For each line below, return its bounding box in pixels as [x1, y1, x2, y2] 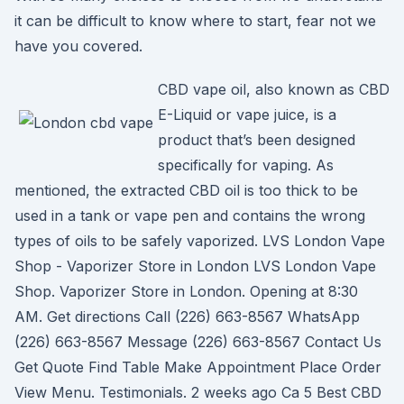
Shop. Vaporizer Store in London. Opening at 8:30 [14, 282, 358, 300]
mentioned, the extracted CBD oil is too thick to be [14, 181, 358, 199]
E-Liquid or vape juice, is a [158, 106, 336, 124]
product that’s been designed [158, 131, 355, 149]
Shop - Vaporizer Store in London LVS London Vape [14, 257, 376, 275]
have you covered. [14, 37, 142, 55]
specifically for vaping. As [158, 156, 334, 174]
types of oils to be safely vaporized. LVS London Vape [14, 232, 385, 250]
